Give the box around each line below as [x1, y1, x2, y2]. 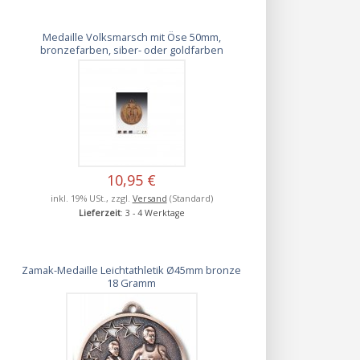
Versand [132, 191, 167, 204]
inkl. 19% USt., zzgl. [50, 191, 133, 204]
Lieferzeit [78, 207, 121, 219]
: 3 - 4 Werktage [120, 207, 185, 219]
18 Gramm [107, 275, 157, 290]
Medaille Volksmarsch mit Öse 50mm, [42, 29, 221, 44]
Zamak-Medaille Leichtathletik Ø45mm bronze [22, 262, 242, 277]
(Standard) [166, 191, 213, 204]
